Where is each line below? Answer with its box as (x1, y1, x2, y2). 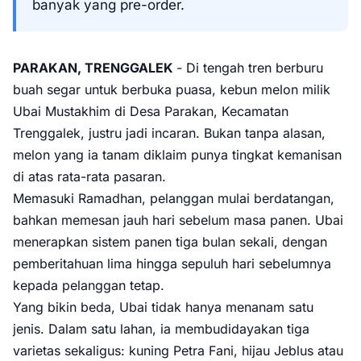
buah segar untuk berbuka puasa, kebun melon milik (13, 81, 330, 98)
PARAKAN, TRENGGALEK (13, 60, 176, 76)
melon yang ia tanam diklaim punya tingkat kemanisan (13, 147, 342, 163)
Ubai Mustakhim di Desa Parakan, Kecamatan (13, 103, 288, 119)
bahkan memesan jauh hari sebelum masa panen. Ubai (13, 212, 343, 228)
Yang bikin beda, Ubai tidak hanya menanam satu (13, 299, 313, 315)
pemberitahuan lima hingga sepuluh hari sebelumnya (13, 255, 331, 272)
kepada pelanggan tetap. (13, 277, 164, 293)
